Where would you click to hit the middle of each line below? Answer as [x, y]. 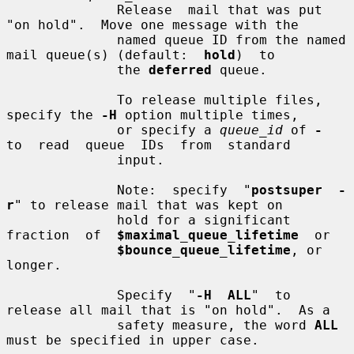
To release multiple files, [62, 100]
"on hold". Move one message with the [153, 24]
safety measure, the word [216, 325]
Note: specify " [184, 190]
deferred [180, 70]
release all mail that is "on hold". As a [168, 310]
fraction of [62, 235]
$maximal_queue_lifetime [208, 235]
